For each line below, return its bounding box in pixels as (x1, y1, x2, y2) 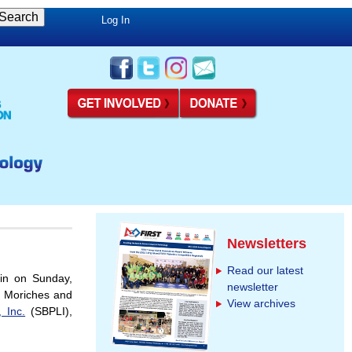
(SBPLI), (25, 305, 73, 318)
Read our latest (227, 264, 303, 277)
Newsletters (227, 236, 306, 252)
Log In (101, 14, 130, 26)
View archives (227, 297, 295, 310)
